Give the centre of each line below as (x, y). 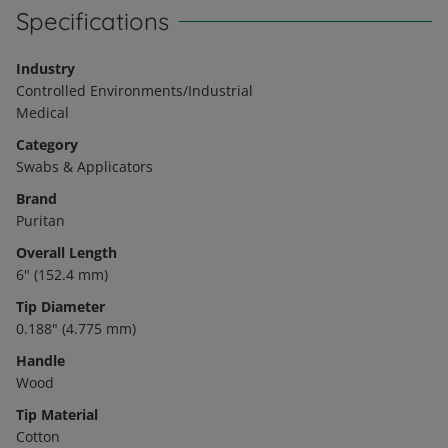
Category (47, 144)
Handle (40, 360)
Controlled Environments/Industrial (134, 90)
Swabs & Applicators (84, 166)
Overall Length (66, 252)
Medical (42, 112)
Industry (45, 68)
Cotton (38, 436)
